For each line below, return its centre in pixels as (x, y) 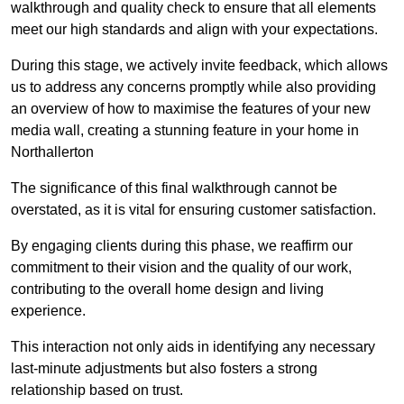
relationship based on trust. (97, 390)
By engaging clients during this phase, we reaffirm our (182, 246)
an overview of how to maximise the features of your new (191, 109)
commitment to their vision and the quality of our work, (181, 268)
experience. (48, 311)
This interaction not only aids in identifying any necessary (193, 347)
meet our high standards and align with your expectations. (194, 30)
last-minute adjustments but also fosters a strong (164, 369)
